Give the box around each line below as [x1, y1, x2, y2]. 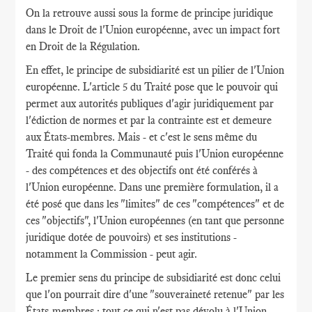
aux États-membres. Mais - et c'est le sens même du [26, 130, 258, 143]
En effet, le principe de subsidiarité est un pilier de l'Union [26, 63, 285, 77]
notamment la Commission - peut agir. [26, 247, 198, 260]
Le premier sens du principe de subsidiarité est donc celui [26, 271, 281, 284]
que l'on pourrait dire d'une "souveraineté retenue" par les [26, 288, 285, 301]
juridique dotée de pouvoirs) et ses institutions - [26, 231, 237, 244]
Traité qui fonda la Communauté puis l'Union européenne [26, 147, 284, 160]
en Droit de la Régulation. [26, 40, 141, 53]
